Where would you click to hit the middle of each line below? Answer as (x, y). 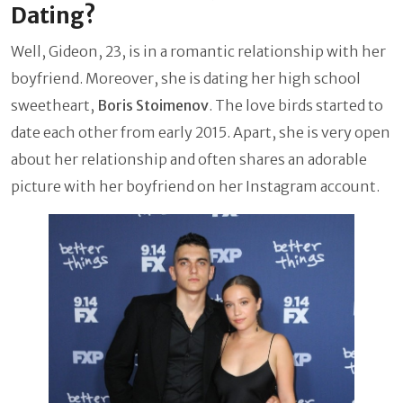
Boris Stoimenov (153, 105)
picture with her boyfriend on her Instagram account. (197, 186)
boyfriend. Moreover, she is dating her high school (186, 78)
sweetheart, (54, 105)
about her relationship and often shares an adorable (189, 159)
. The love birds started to (296, 105)
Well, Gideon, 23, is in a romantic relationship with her (198, 51)
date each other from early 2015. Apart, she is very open (201, 132)
